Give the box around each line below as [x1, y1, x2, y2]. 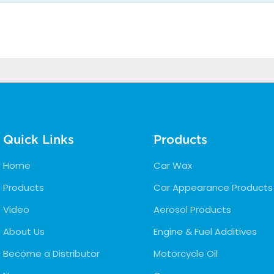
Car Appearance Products [153, 180, 273, 194]
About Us [3, 224, 45, 238]
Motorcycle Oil [153, 246, 218, 260]
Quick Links [3, 132, 74, 146]
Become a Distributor [3, 246, 100, 260]
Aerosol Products [153, 202, 231, 216]
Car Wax [153, 158, 192, 172]
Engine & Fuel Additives [153, 224, 257, 238]
